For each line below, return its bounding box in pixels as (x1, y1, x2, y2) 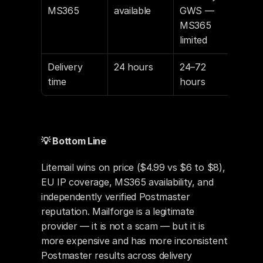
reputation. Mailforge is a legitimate (41, 205, 195, 217)
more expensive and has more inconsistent (41, 235, 228, 247)
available (114, 5, 151, 16)
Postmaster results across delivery (41, 249, 193, 261)
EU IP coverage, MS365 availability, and (41, 176, 214, 188)
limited (180, 34, 207, 46)
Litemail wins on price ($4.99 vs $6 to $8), (41, 161, 225, 173)
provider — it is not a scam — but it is (41, 220, 205, 232)
